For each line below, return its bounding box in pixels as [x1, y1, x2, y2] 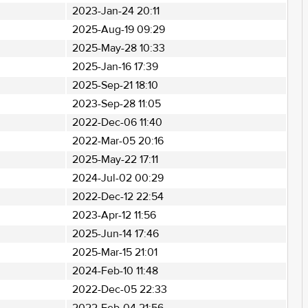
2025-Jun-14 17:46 [71, 227, 159, 241]
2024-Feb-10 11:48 [71, 264, 158, 278]
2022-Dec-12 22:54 [71, 190, 164, 203]
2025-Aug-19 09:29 [71, 23, 165, 36]
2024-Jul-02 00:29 [71, 171, 164, 185]
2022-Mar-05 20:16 [71, 134, 164, 148]
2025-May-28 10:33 [71, 41, 165, 55]
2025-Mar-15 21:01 [71, 245, 157, 259]
